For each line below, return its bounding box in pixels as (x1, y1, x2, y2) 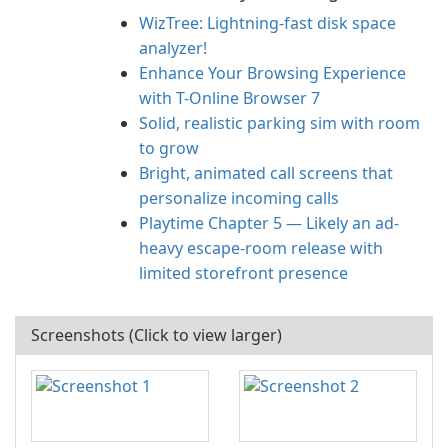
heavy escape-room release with (139, 237, 383, 259)
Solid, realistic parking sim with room (139, 112, 420, 134)
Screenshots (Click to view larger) (31, 324, 282, 346)
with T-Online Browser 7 (139, 87, 320, 109)
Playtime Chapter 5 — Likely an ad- (139, 212, 399, 234)
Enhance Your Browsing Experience (139, 62, 406, 84)
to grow (139, 137, 199, 159)
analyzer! (139, 37, 207, 59)
